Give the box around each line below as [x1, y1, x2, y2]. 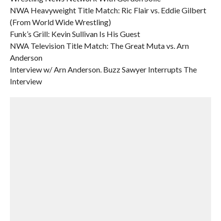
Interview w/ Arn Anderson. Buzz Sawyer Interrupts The [9, 65, 197, 74]
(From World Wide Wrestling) [9, 17, 111, 27]
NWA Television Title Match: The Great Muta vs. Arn [9, 41, 189, 50]
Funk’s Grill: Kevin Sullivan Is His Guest [9, 29, 140, 38]
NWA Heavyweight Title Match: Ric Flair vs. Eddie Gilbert [9, 5, 206, 15]
